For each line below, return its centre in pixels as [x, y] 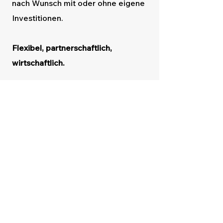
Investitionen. [38, 18]
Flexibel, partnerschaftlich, [62, 48]
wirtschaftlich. [38, 63]
